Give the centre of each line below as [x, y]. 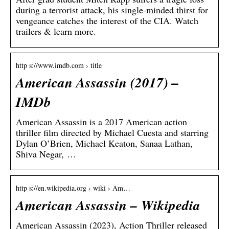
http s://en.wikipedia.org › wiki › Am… [73, 188]
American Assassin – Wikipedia [108, 205]
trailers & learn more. [56, 31]
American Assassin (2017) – [97, 83]
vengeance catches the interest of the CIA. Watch [107, 21]
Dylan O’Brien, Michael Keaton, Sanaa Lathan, [104, 143]
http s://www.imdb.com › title [59, 65]
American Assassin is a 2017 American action [101, 122]
